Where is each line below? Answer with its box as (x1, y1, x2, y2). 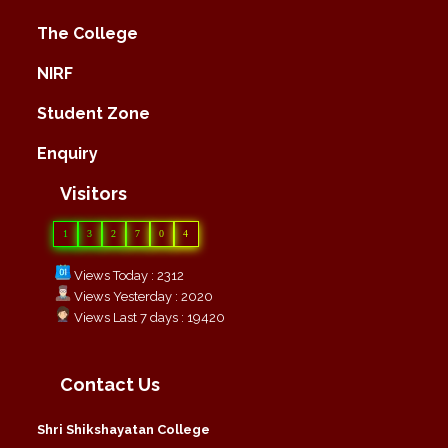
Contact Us (60, 373, 160, 395)
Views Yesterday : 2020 (71, 288, 213, 304)
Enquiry (37, 143, 98, 163)
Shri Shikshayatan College (37, 421, 210, 437)
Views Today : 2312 (71, 267, 184, 283)
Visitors (60, 182, 127, 204)
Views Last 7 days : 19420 (71, 309, 225, 325)
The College (37, 23, 138, 43)
